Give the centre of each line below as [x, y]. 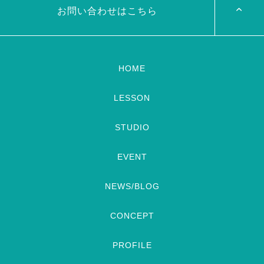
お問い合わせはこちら [107, 11]
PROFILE [132, 245]
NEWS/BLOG [132, 186]
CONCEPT [132, 215]
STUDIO [132, 127]
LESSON [132, 98]
